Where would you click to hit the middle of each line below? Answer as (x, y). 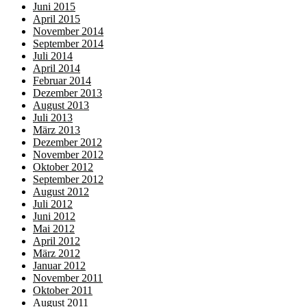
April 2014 (57, 69)
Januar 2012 (59, 266)
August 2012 (61, 192)
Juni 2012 (54, 217)
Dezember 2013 (67, 93)
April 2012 (57, 241)
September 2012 (68, 180)
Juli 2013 (53, 118)
